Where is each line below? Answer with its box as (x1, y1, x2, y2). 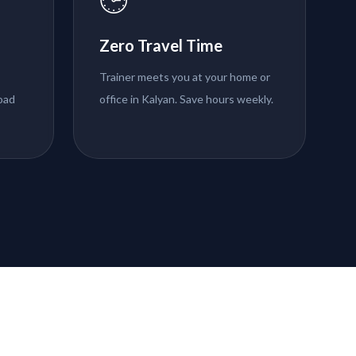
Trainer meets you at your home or (99, 70, 271, 84)
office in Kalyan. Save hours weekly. (99, 92, 274, 106)
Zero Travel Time (99, 36, 223, 56)
